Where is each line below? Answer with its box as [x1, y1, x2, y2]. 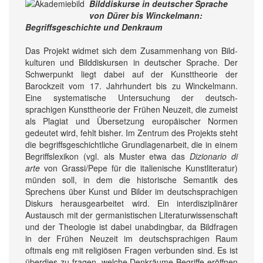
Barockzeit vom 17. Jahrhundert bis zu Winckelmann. [25, 79, 238, 92]
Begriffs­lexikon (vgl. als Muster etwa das [25, 150, 190, 162]
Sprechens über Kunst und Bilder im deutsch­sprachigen [25, 185, 238, 197]
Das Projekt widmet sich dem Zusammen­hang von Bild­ [25, 44, 238, 56]
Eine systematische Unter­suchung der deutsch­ [25, 91, 238, 103]
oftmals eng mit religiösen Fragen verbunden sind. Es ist [25, 244, 238, 256]
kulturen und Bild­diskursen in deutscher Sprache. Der [25, 56, 238, 68]
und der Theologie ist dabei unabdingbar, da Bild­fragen [25, 220, 238, 232]
